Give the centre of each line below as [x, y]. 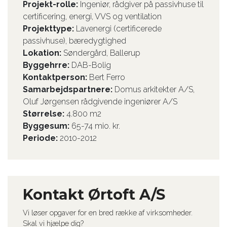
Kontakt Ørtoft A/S [94, 194]
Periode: [41, 138]
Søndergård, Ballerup [102, 53]
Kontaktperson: [56, 77]
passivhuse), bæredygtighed [74, 41]
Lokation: [43, 53]
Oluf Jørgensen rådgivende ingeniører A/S [100, 102]
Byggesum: [47, 126]
